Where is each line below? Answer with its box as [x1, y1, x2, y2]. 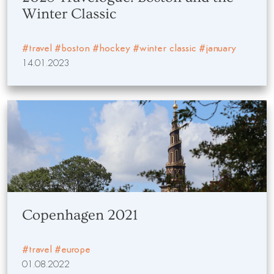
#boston [54, 44, 90, 54]
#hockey [92, 44, 130, 54]
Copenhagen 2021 [22, 207, 138, 223]
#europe [54, 245, 91, 255]
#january [199, 44, 236, 54]
